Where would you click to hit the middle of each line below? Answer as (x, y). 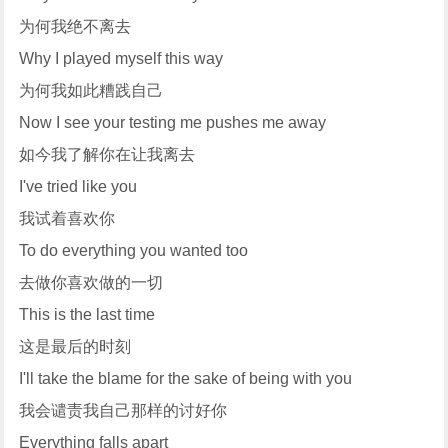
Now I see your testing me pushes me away (173, 123)
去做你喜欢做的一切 (91, 283)
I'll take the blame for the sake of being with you (186, 379)
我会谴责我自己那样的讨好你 (123, 411)
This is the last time (87, 315)
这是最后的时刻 (75, 347)
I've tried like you (78, 187)
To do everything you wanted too (134, 251)
